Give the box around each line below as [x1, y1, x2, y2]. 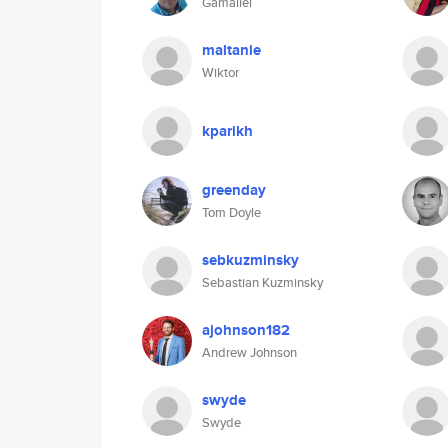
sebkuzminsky [202, 249, 299, 271]
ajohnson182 [202, 319, 290, 341]
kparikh [202, 120, 253, 142]
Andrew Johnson [202, 343, 297, 362]
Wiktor [202, 63, 239, 82]
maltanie [202, 39, 261, 61]
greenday [202, 179, 266, 201]
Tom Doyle [202, 203, 261, 222]
